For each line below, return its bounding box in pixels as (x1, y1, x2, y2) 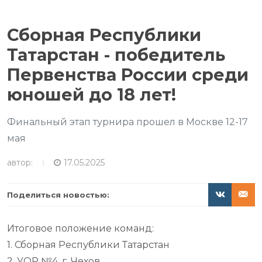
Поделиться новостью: (7, 190, 109, 199)
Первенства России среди (7, 64, 249, 85)
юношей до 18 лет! (7, 84, 176, 105)
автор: (7, 157, 33, 168)
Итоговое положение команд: (7, 223, 154, 234)
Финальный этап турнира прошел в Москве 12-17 (7, 116, 248, 127)
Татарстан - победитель (7, 44, 225, 65)
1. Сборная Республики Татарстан (7, 239, 170, 250)
